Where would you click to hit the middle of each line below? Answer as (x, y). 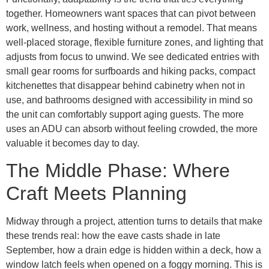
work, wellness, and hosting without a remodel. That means (131, 28)
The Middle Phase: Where (118, 171)
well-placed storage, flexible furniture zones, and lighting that (134, 42)
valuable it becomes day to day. (73, 143)
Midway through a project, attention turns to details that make (134, 222)
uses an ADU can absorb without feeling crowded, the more (132, 128)
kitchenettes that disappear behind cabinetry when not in (125, 85)
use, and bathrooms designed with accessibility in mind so (129, 100)
